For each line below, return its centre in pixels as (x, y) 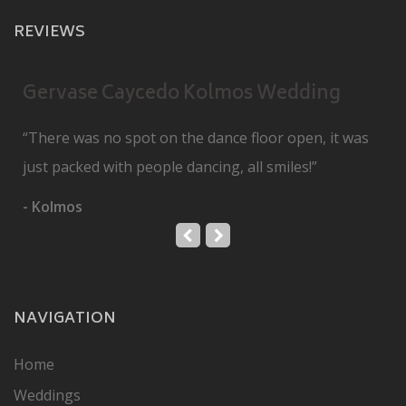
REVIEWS (49, 32)
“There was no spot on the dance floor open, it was (196, 137)
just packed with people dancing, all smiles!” (170, 166)
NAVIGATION (65, 319)
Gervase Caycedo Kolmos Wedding (182, 94)
